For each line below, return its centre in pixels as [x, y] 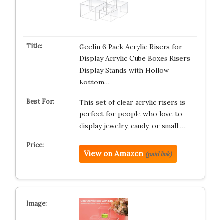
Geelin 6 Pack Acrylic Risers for [130, 46]
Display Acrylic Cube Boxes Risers [134, 58]
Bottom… [94, 82]
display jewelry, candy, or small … [132, 125]
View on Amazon [113, 153]
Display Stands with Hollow [124, 70]
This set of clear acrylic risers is [132, 102]
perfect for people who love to [130, 114]
